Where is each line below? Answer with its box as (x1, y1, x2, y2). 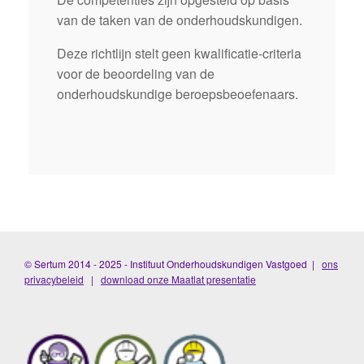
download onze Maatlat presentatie (101, 272, 256, 287)
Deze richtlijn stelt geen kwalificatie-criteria (57, 44, 301, 63)
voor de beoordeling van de (57, 64, 214, 84)
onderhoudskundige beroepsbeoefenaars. (57, 84, 298, 104)
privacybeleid (24, 272, 84, 287)
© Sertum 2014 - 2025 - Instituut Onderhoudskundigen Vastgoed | (24, 257, 322, 271)
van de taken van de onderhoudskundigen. (57, 11, 302, 30)
